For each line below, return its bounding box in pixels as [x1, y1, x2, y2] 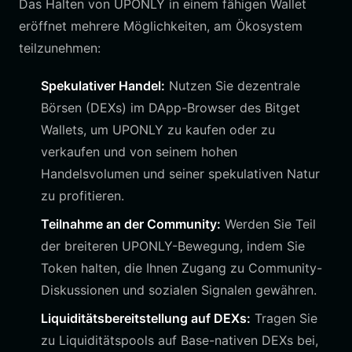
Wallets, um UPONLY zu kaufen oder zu [41, 122, 275, 137]
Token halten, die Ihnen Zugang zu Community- [41, 260, 322, 276]
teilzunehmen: [19, 40, 101, 56]
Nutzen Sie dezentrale [165, 78, 300, 93]
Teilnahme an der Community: [41, 216, 221, 232]
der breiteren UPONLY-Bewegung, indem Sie [41, 238, 305, 254]
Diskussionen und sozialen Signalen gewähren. [41, 282, 317, 298]
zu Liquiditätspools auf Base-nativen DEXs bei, [41, 332, 318, 348]
